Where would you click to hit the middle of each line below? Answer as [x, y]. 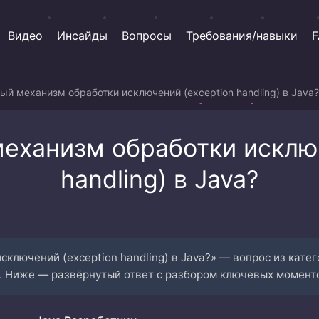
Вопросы [147, 35]
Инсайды [82, 35]
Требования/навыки [242, 35]
